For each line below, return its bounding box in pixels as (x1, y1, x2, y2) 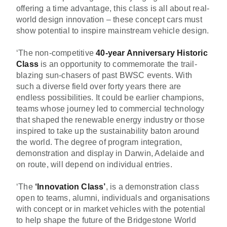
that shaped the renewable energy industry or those (16, 115, 205, 124)
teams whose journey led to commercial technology (16, 104, 205, 113)
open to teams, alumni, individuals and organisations (16, 193, 210, 202)
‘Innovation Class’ (32, 182, 106, 191)
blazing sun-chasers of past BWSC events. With (16, 70, 193, 80)
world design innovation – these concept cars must (16, 15, 202, 24)
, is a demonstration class (105, 182, 199, 191)
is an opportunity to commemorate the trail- (39, 59, 197, 68)
